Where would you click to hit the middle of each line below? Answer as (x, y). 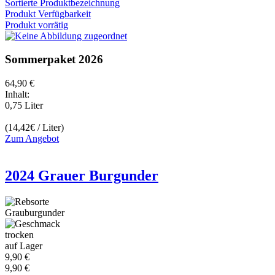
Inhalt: (17, 95)
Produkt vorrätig (37, 25)
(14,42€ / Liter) (34, 128)
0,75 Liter (24, 106)
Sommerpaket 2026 (54, 60)
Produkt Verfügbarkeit (48, 14)
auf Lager (24, 246)
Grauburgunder (35, 212)
